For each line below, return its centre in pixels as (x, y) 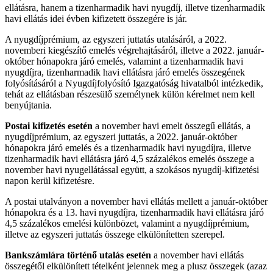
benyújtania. (28, 105)
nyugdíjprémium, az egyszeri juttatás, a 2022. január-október (121, 136)
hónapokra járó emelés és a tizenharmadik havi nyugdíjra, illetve (128, 147)
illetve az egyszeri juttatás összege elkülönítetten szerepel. (115, 234)
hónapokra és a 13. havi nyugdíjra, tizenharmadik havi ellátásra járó (134, 212)
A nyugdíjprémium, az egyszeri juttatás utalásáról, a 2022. (116, 39)
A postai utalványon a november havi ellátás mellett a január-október (136, 201)
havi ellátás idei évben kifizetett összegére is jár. (96, 18)
